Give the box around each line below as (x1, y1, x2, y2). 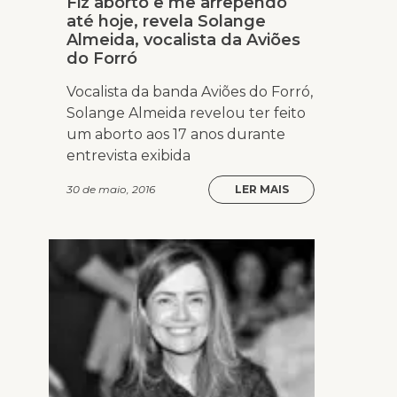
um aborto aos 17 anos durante (66, 126, 285, 144)
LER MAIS (234, 183, 289, 197)
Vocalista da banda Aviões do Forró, (66, 83, 313, 101)
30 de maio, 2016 (66, 183, 155, 197)
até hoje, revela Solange (66, 12, 266, 32)
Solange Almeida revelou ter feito (66, 105, 306, 122)
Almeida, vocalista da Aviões (66, 30, 300, 51)
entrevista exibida (66, 147, 191, 165)
